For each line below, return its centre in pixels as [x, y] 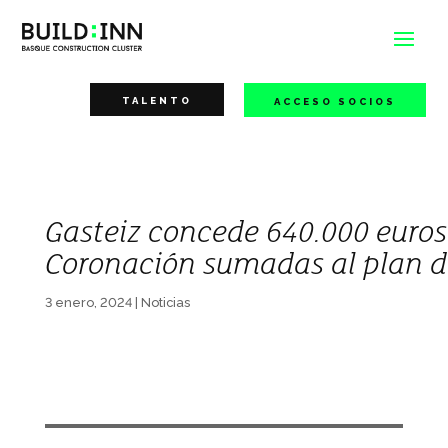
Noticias [165, 302]
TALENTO [156, 100]
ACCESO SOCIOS [334, 101]
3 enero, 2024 [88, 302]
